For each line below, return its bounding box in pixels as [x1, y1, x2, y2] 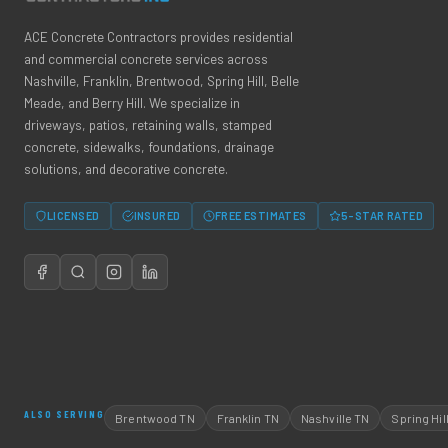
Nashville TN [300, 411, 370, 425]
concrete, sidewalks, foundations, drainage [24, 138, 274, 155]
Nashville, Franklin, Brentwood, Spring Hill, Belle [24, 72, 299, 89]
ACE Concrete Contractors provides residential [24, 28, 293, 45]
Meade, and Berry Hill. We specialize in [24, 94, 240, 111]
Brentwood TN [115, 411, 195, 425]
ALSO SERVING [24, 408, 105, 420]
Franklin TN [216, 411, 279, 425]
